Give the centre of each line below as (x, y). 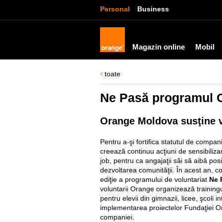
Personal (115, 9)
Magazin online (159, 47)
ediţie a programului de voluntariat (155, 179)
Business (153, 9)
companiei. (117, 217)
